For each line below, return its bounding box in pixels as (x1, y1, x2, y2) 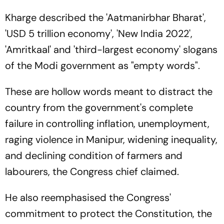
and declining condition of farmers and (5, 149, 182, 162)
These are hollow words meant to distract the (5, 85, 212, 98)
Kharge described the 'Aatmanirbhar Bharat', (5, 11, 206, 24)
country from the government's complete (5, 101, 193, 114)
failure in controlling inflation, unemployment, (5, 117, 209, 130)
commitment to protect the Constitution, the (5, 207, 212, 220)
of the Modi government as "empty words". (5, 59, 200, 72)
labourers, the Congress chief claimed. (5, 165, 179, 178)
